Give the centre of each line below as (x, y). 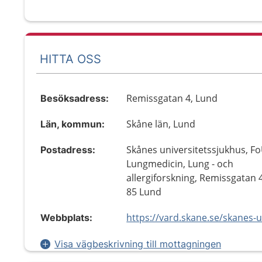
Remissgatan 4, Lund (172, 98)
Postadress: (68, 150)
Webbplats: (66, 218)
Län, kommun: (73, 124)
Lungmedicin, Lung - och (180, 164)
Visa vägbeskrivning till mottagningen (138, 244)
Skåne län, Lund (161, 124)
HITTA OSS (70, 59)
